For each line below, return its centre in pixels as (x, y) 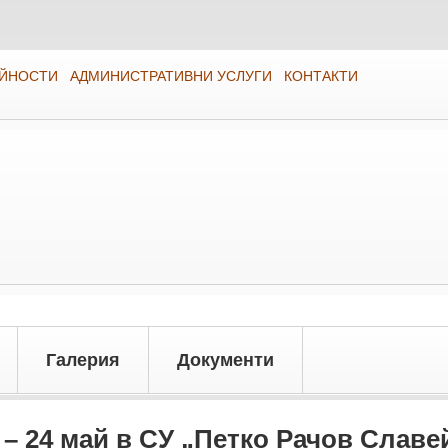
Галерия (83, 360)
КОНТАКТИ (321, 76)
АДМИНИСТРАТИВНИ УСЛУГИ (171, 76)
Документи (225, 360)
